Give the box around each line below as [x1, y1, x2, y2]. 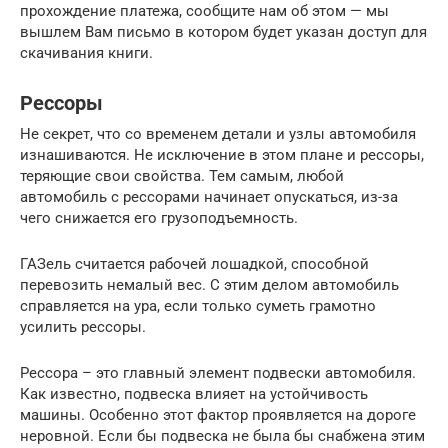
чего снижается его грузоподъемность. [20, 208, 298, 227]
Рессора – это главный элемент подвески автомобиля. [20, 363, 416, 382]
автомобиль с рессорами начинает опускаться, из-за [20, 187, 398, 206]
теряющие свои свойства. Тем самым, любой [20, 166, 344, 185]
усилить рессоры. [20, 317, 146, 336]
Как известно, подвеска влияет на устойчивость [20, 384, 368, 403]
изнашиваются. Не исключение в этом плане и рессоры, [20, 145, 424, 164]
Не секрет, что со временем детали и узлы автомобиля [20, 124, 416, 143]
